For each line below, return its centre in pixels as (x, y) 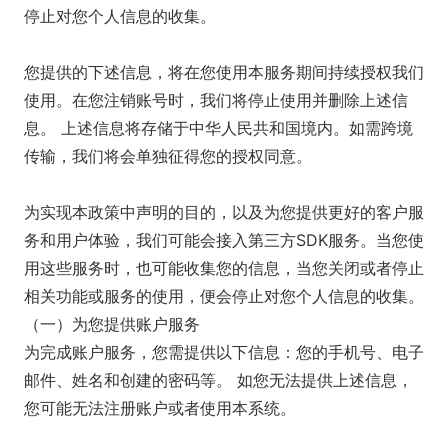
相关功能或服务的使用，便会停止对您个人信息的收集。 (224, 296)
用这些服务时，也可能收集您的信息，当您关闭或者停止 (224, 268)
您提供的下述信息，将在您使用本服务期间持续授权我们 (224, 72)
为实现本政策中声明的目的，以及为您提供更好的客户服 (224, 212)
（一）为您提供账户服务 (112, 324)
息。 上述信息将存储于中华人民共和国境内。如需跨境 (218, 128)
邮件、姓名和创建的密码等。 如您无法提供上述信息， (218, 380)
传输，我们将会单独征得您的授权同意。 (168, 156)
